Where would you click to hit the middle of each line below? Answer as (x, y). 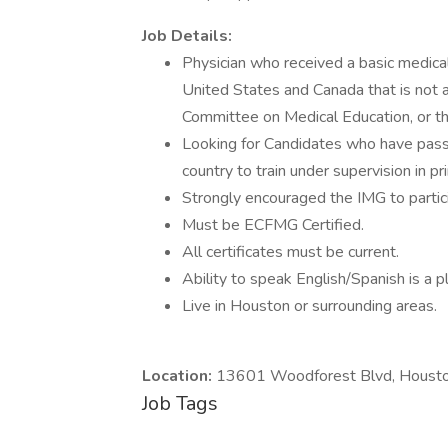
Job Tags (180, 403)
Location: (179, 376)
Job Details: (189, 36)
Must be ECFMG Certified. (273, 225)
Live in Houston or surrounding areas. (309, 306)
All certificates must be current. (290, 252)
